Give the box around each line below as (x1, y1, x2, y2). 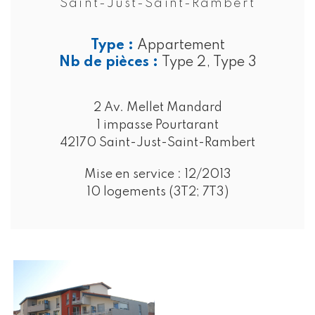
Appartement (136, 38, 225, 53)
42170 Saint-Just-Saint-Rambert (60, 136, 255, 149)
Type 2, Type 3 (161, 55, 257, 70)
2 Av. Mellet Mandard (93, 101, 222, 114)
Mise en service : (84, 167, 184, 181)
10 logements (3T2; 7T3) (86, 185, 229, 198)
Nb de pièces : (58, 55, 162, 70)
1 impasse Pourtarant (96, 118, 219, 131)
